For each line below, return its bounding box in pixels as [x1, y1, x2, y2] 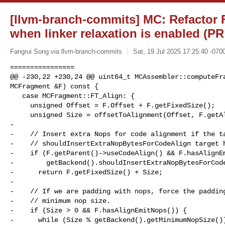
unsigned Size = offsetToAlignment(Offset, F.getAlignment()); [10, 110, 30, 119]
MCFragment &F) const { [10, 82, 98, 90]
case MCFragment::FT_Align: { [10, 91, 22, 100]
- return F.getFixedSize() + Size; [10, 168, 163, 176]
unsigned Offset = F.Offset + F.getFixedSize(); [10, 101, 30, 109]
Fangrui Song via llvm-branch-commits [10, 47, 122, 55]
